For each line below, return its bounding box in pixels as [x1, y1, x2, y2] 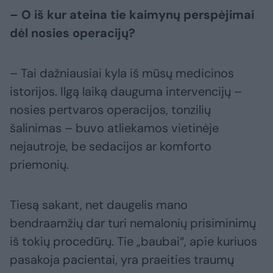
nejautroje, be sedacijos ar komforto [10, 138, 211, 155]
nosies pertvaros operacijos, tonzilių [10, 102, 211, 118]
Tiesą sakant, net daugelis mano [10, 197, 188, 213]
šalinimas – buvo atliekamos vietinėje [10, 120, 219, 136]
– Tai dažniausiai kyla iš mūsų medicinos [10, 65, 234, 82]
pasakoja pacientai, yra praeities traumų [10, 252, 234, 268]
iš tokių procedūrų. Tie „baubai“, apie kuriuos [10, 233, 257, 250]
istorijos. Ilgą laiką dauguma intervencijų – [10, 83, 242, 100]
